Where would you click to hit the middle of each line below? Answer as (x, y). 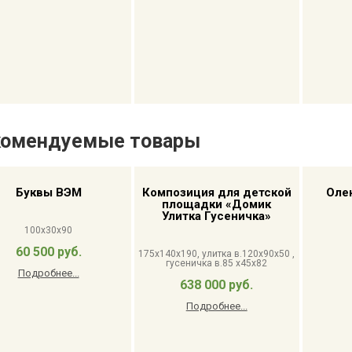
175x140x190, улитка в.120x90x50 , (217, 254)
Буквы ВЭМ (48, 192)
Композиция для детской (216, 192)
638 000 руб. (217, 285)
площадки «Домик (217, 204)
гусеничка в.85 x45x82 (217, 263)
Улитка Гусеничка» (217, 216)
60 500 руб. (48, 252)
